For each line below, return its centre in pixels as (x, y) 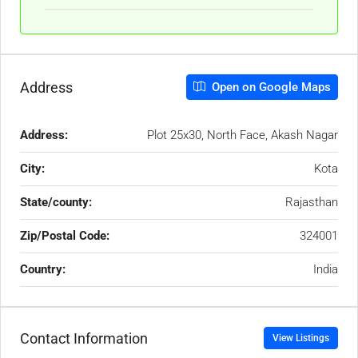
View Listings (301, 338)
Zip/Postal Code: (65, 236)
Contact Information (84, 338)
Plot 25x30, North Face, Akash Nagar (243, 135)
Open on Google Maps (270, 87)
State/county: (56, 202)
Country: (43, 269)
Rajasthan (312, 202)
